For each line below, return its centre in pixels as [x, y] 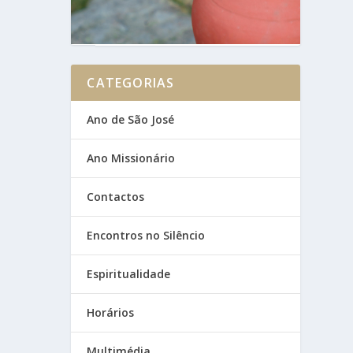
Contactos [116, 196]
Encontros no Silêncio [146, 235]
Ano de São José [131, 119]
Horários [111, 312]
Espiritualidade [129, 273]
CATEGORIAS [131, 82]
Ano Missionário [131, 158]
